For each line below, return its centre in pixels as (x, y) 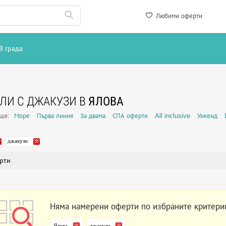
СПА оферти (130, 116)
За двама (93, 116)
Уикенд (207, 116)
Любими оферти (178, 16)
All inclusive (173, 116)
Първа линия (55, 116)
